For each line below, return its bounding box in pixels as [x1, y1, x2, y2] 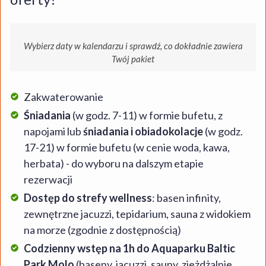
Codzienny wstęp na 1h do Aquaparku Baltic [24, 242, 235, 255]
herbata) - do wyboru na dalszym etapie [24, 157, 204, 170]
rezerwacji [24, 173, 72, 186]
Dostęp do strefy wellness [24, 191, 152, 204]
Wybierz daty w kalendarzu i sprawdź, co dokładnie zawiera [23, 40, 243, 51]
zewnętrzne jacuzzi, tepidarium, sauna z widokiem [24, 207, 251, 220]
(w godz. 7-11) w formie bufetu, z [71, 109, 223, 122]
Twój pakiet [112, 53, 154, 64]
